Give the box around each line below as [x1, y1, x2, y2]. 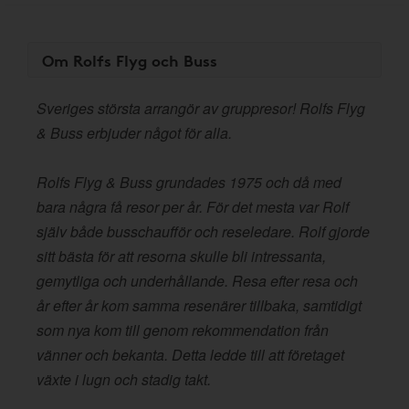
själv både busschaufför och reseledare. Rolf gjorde [37, 221, 370, 242]
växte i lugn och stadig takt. [37, 369, 211, 390]
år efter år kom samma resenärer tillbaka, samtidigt [37, 295, 362, 316]
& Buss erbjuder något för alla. [37, 122, 232, 143]
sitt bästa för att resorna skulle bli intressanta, [37, 246, 326, 267]
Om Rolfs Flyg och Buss [42, 48, 217, 71]
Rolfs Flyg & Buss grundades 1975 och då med [37, 172, 341, 193]
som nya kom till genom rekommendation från [37, 320, 329, 341]
